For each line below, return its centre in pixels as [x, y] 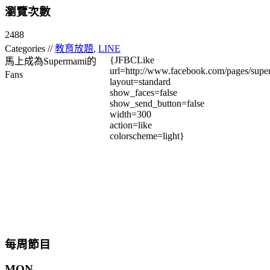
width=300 [130, 115]
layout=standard [140, 82]
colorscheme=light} [147, 136]
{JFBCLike [132, 60]
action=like [131, 125]
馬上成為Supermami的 [51, 61]
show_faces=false [143, 93]
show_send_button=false [157, 104]
